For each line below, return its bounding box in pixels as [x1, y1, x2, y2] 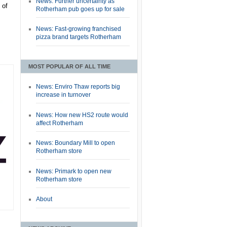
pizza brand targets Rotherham [36, 33, 121, 41]
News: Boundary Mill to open [36, 139, 115, 147]
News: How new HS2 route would [36, 111, 128, 119]
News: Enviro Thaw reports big [36, 83, 120, 91]
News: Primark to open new [36, 167, 111, 175]
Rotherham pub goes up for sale [36, 5, 125, 13]
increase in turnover [36, 91, 91, 99]
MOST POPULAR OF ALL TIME [28, 63, 110, 69]
